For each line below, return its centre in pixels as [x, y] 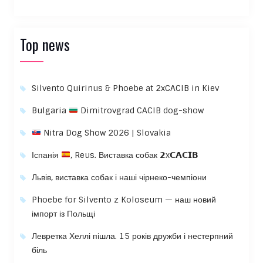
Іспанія [46, 155]
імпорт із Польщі [63, 213]
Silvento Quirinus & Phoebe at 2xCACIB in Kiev [125, 88]
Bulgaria [50, 110]
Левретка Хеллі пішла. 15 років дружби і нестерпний [132, 236]
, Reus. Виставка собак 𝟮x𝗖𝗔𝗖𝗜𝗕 [134, 155]
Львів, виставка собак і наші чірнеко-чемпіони [119, 177]
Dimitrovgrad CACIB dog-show [141, 110]
